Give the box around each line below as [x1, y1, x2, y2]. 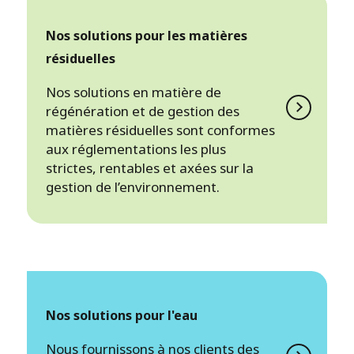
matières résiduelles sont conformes [46, 120, 275, 139]
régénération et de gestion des [46, 101, 239, 120]
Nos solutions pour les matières [46, 26, 247, 44]
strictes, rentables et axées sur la [46, 158, 254, 177]
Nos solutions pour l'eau [46, 306, 198, 324]
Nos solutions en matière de [46, 82, 221, 101]
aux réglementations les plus [46, 139, 226, 158]
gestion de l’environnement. [46, 177, 220, 196]
